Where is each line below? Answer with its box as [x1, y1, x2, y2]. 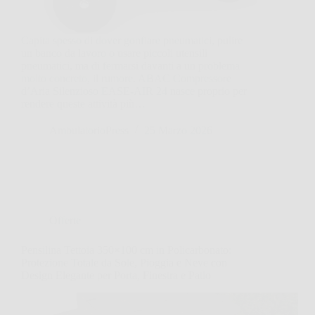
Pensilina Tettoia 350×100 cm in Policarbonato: [21, 243, 231, 256]
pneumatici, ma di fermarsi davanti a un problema [21, 59, 240, 72]
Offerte [49, 214, 81, 226]
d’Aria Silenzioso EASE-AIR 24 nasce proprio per [21, 84, 247, 97]
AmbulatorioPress [49, 124, 129, 136]
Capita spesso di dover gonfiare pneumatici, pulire [21, 34, 243, 46]
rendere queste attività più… [21, 97, 146, 110]
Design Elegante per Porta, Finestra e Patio [21, 269, 211, 281]
